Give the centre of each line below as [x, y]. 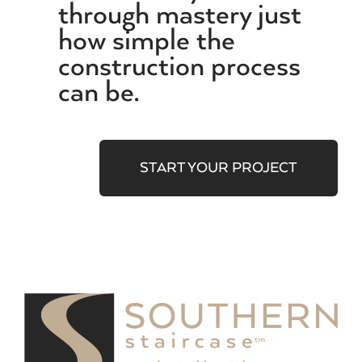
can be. [99, 93]
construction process [179, 67]
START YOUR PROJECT [219, 168]
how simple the [147, 42]
